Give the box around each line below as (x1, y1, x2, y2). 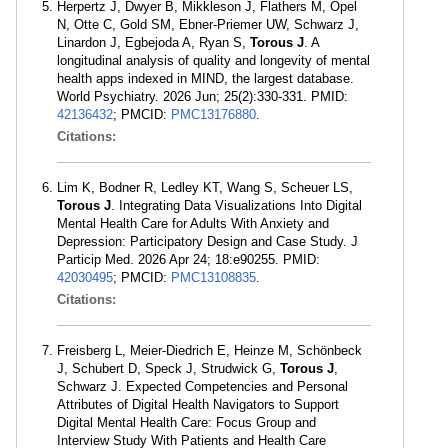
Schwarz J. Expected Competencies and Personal (57, 379, 348, 395)
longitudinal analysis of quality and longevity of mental (57, 53, 370, 69)
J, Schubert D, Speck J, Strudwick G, (57, 361, 280, 377)
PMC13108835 (171, 270, 256, 286)
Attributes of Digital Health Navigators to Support (57, 397, 339, 413)
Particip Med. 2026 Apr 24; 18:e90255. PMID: (57, 252, 320, 268)
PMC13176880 (171, 107, 256, 123)
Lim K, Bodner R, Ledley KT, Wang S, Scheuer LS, (57, 180, 353, 196)
